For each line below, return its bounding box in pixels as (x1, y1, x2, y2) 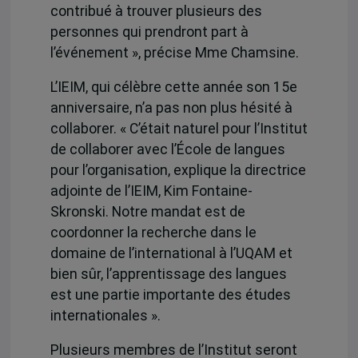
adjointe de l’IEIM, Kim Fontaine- (50, 182, 253, 199)
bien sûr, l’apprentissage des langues (50, 265, 287, 282)
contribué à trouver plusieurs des (50, 2, 262, 19)
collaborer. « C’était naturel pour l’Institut (50, 120, 308, 137)
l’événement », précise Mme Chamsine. (50, 44, 299, 61)
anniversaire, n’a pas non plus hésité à (50, 99, 292, 116)
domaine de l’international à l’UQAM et (50, 245, 292, 261)
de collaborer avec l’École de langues (50, 141, 285, 157)
